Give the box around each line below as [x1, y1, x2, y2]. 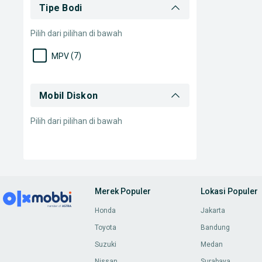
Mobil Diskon [39, 89, 98, 101]
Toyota [95, 223, 116, 232]
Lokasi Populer [200, 187, 258, 196]
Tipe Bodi [39, 2, 82, 13]
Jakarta [200, 206, 225, 215]
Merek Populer [95, 187, 151, 196]
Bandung [200, 223, 230, 232]
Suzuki [95, 240, 116, 249]
